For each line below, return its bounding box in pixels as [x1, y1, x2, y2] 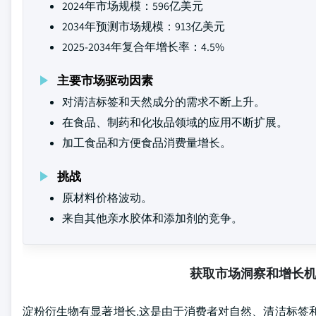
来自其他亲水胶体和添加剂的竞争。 [62, 211, 243, 226]
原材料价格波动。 [62, 190, 152, 205]
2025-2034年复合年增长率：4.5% [62, 39, 224, 54]
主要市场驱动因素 [57, 72, 153, 88]
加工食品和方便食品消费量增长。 [62, 135, 231, 150]
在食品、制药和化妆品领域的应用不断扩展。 [62, 115, 288, 130]
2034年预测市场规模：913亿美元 [62, 19, 225, 34]
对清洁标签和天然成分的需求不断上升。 [62, 95, 265, 109]
